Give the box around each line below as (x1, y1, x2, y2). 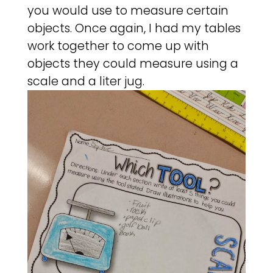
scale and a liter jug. (27, 73, 144, 90)
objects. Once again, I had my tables (27, 19, 241, 37)
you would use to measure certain (27, 2, 229, 19)
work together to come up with (27, 37, 209, 54)
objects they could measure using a (27, 55, 238, 72)
